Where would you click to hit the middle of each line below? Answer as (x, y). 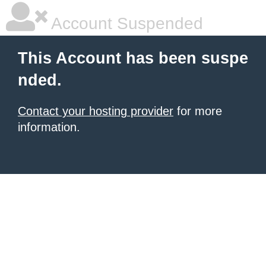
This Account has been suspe (133, 58)
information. (49, 127)
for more (198, 111)
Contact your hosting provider (96, 111)
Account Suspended (125, 23)
